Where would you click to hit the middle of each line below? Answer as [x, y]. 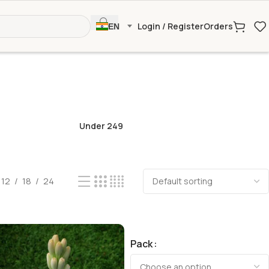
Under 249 [101, 125]
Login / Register [171, 26]
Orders [218, 26]
